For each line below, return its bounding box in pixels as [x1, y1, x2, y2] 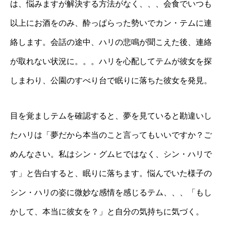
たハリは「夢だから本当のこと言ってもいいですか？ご [10, 130, 212, 139]
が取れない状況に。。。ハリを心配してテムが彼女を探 [10, 56, 212, 66]
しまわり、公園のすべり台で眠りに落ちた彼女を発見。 [10, 76, 212, 85]
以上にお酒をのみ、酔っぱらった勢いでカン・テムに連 [10, 18, 212, 27]
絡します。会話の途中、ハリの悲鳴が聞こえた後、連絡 [10, 37, 212, 46]
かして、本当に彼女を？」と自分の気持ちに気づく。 [10, 207, 204, 216]
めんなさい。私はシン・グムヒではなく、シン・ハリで [10, 149, 212, 158]
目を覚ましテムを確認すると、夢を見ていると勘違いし [10, 111, 212, 120]
